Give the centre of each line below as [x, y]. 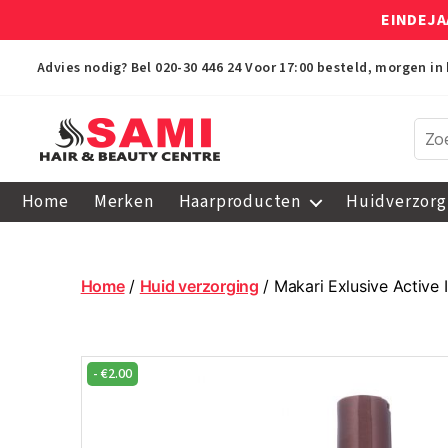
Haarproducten [240, 202]
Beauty [68, 258]
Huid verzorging [199, 285]
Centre [68, 280]
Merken [123, 202]
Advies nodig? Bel [96, 68]
